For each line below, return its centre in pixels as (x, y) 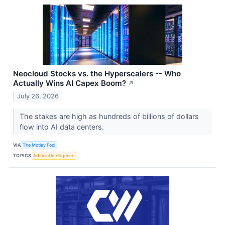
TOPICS (22, 155)
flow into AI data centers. (63, 127)
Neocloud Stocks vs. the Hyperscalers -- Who (97, 74)
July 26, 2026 (38, 96)
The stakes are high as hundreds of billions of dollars (109, 117)
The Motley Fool (39, 145)
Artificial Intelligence (54, 155)
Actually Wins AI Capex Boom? (70, 83)
